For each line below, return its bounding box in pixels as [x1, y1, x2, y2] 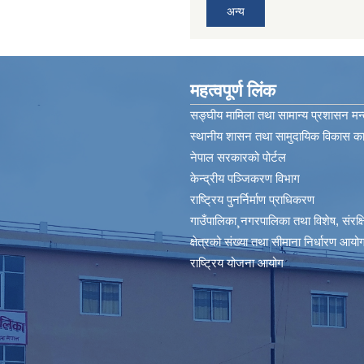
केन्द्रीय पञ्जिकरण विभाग [190, 171, 300, 185]
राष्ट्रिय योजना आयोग [190, 255, 284, 270]
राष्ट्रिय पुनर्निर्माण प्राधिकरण [190, 192, 314, 206]
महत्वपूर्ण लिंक [190, 80, 275, 101]
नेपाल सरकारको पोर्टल [190, 149, 286, 164]
